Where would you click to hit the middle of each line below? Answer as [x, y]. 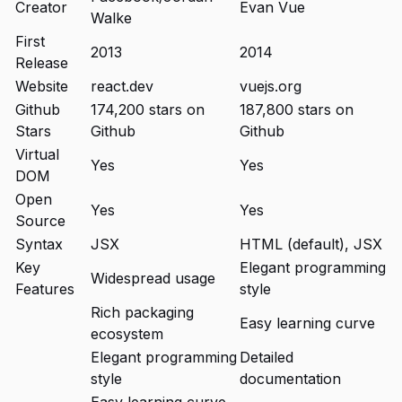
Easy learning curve [307, 323]
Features [45, 289]
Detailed [267, 357]
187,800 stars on [297, 109]
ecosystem [127, 334]
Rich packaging [142, 312]
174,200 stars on [148, 109]
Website [42, 86]
